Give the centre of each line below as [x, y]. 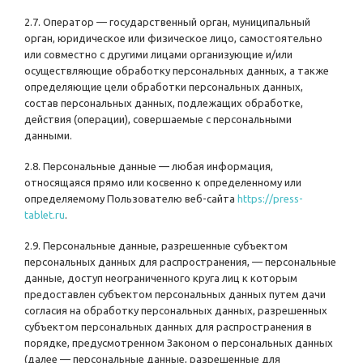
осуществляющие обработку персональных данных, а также [177, 71]
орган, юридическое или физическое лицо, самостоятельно [173, 38]
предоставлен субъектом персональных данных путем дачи [175, 295]
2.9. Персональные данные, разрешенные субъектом [156, 246]
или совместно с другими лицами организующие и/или [158, 55]
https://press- [270, 199]
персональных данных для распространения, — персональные [180, 262]
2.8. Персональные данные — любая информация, [149, 167]
